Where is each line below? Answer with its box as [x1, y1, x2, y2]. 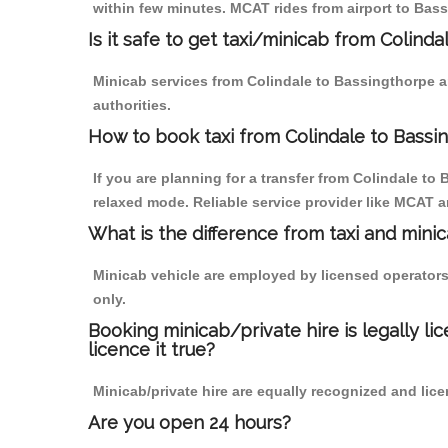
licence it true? [88, 339, 215, 361]
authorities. [93, 97, 171, 114]
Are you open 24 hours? [88, 412, 291, 434]
